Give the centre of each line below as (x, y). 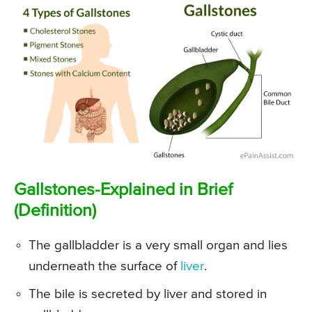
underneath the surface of (104, 266)
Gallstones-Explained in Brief (123, 190)
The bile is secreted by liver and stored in (148, 294)
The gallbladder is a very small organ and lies (158, 245)
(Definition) (55, 211)
